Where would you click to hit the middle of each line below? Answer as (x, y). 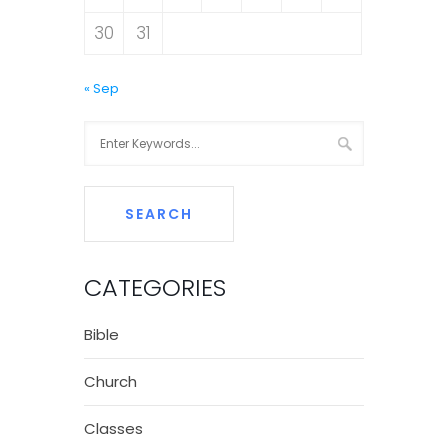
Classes (113, 429)
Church (110, 382)
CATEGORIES (155, 288)
